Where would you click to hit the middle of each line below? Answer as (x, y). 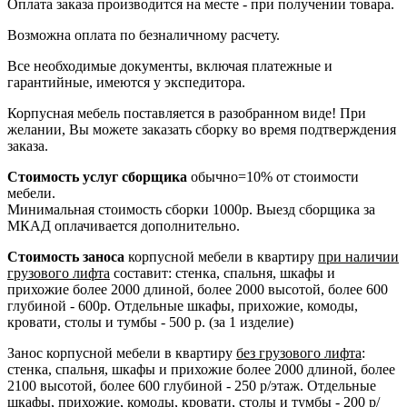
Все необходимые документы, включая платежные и (170, 66)
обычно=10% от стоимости (273, 177)
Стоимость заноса (66, 257)
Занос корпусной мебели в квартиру (122, 353)
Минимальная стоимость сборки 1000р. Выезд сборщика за (191, 210)
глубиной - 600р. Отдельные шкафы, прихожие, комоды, (183, 306)
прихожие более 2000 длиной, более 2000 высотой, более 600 (198, 290)
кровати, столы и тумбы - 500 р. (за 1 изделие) (150, 323)
